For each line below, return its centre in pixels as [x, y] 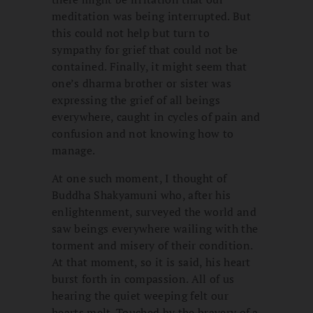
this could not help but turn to [131, 33]
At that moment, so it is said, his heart [151, 262]
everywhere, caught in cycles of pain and [156, 117]
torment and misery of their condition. [152, 246]
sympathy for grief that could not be [145, 50]
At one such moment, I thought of [139, 179]
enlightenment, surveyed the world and [154, 212]
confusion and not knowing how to [143, 134]
